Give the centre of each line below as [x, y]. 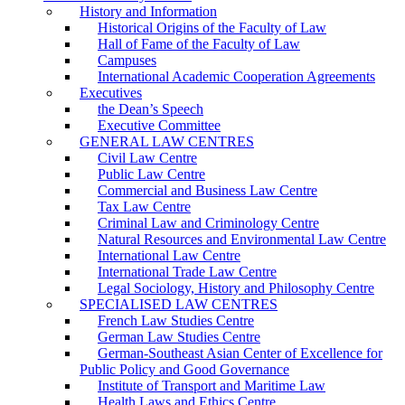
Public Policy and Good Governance [184, 369]
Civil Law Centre [147, 158]
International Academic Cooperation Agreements [236, 76]
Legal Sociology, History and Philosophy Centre [236, 288]
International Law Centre [169, 255]
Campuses [127, 60]
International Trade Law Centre [187, 272]
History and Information [148, 11]
